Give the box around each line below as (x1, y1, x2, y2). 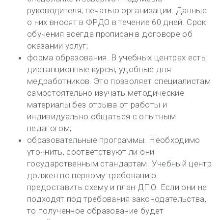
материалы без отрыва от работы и (27, 100, 167, 110)
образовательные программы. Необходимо (27, 135, 200, 145)
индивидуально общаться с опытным (27, 111, 176, 121)
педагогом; (27, 123, 72, 133)
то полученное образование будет (27, 206, 164, 216)
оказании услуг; (27, 41, 88, 51)
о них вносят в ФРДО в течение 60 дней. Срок (27, 17, 206, 27)
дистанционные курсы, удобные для (27, 64, 171, 74)
